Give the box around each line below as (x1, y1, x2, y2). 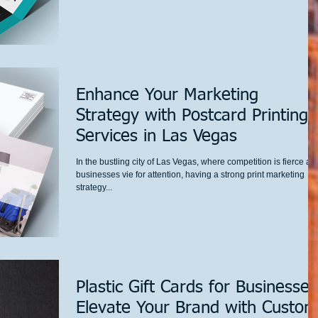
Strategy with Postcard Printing (76, 107, 308, 124)
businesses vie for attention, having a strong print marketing (76, 170, 305, 180)
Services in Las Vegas (76, 128, 237, 145)
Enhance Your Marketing (76, 87, 258, 104)
